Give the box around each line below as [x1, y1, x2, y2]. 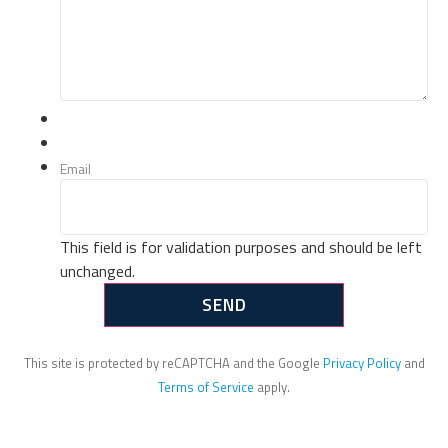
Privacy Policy [322, 352, 401, 373]
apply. [254, 376, 290, 397]
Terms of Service [158, 376, 254, 397]
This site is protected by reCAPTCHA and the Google [23, 352, 323, 373]
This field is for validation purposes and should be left [60, 234, 422, 259]
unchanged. [60, 258, 135, 283]
